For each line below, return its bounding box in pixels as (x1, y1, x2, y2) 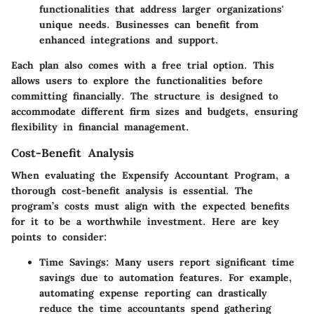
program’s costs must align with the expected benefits (11, 200, 289, 213)
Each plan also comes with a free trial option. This (11, 59, 274, 72)
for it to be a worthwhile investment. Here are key (11, 215, 279, 228)
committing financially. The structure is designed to (11, 90, 278, 103)
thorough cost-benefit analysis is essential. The (11, 184, 253, 198)
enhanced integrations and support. (39, 34, 219, 47)
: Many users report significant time (106, 256, 294, 269)
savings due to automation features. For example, (39, 271, 292, 285)
